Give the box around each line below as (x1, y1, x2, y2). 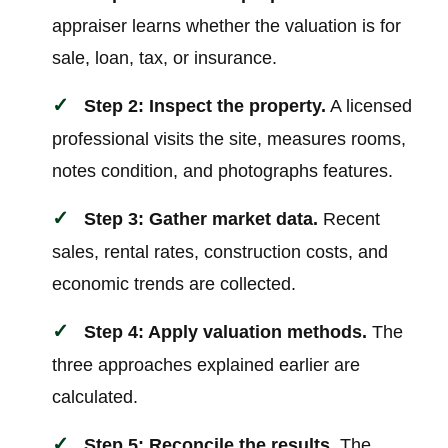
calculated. (52, 387, 139, 408)
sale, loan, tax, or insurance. (52, 48, 278, 69)
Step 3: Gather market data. (84, 209, 319, 230)
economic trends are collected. (52, 274, 297, 295)
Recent (318, 209, 381, 230)
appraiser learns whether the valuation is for (52, 16, 402, 37)
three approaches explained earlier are (52, 355, 361, 376)
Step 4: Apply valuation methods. (84, 322, 368, 343)
